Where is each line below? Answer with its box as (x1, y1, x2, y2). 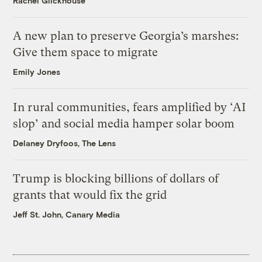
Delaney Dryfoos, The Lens (13, 138, 116, 149)
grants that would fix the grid (13, 188, 167, 202)
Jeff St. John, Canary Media (13, 209, 120, 220)
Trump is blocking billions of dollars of (13, 172, 219, 186)
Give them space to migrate (13, 46, 158, 60)
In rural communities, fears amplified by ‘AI (13, 101, 247, 115)
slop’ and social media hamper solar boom (13, 117, 235, 131)
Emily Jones (13, 67, 61, 77)
